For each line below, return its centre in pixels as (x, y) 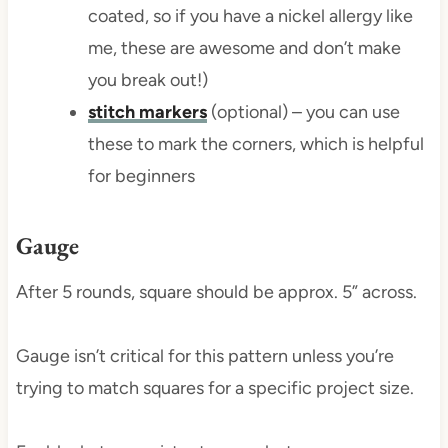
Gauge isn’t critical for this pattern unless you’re (204, 356)
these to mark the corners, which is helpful (255, 144)
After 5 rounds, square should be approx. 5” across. (216, 292)
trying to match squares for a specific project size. (214, 388)
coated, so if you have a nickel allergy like (250, 16)
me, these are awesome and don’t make (244, 48)
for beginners (141, 176)
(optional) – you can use (303, 112)
